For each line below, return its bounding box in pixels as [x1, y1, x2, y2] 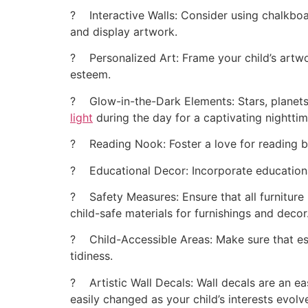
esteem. [70, 67, 111, 82]
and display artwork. [70, 24, 177, 38]
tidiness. [70, 249, 113, 263]
